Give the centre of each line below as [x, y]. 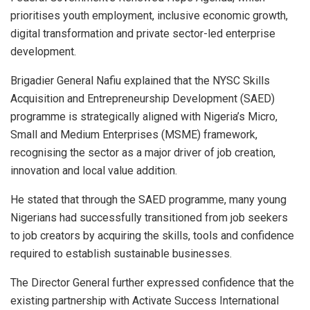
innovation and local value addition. [94, 170]
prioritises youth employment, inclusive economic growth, [149, 15]
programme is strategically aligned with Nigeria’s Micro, [144, 116]
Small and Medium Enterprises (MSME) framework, [134, 134]
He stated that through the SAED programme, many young [148, 199]
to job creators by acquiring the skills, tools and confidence [152, 235]
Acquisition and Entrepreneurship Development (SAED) [143, 98]
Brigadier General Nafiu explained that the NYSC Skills [140, 80]
